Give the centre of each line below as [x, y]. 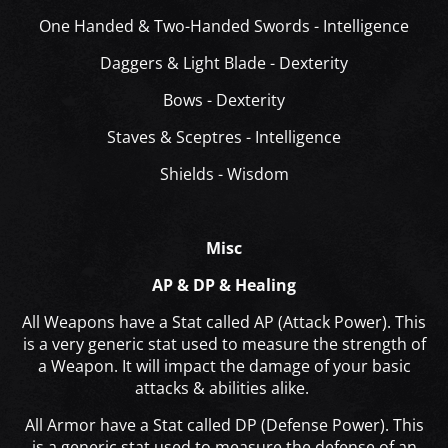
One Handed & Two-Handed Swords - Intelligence [224, 26]
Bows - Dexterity [224, 100]
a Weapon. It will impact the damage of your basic [224, 366]
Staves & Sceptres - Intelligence [224, 137]
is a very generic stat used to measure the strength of [224, 344]
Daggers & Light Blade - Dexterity [224, 63]
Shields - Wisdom [224, 174]
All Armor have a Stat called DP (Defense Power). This [224, 425]
